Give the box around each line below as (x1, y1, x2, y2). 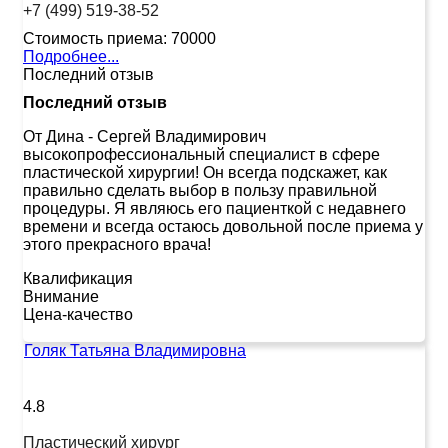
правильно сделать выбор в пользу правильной (23, 181, 377, 199)
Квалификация (23, 269, 133, 287)
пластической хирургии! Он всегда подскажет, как (23, 163, 387, 181)
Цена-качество (23, 305, 133, 323)
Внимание (23, 287, 99, 305)
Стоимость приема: (23, 29, 167, 47)
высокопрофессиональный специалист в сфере (23, 145, 380, 163)
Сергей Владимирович (97, 127, 266, 145)
